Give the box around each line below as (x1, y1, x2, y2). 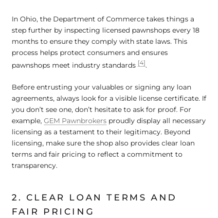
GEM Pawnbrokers (44, 116, 107, 126)
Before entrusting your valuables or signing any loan (12, 83, 191, 92)
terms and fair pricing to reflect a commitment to (12, 150, 182, 159)
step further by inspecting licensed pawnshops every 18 (12, 26, 200, 35)
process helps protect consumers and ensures (12, 48, 168, 57)
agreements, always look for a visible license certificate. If (12, 94, 206, 103)
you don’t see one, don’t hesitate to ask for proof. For (12, 105, 191, 114)
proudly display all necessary (107, 116, 206, 126)
